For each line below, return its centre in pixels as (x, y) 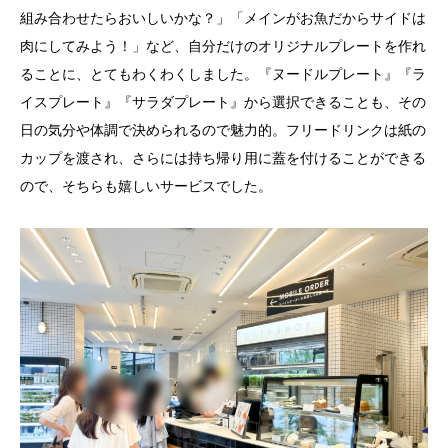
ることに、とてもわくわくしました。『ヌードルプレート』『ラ (223, 74)
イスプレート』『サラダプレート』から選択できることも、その (223, 102)
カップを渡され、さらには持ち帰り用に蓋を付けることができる (223, 158)
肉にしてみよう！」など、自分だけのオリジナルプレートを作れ (223, 46)
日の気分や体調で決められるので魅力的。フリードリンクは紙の (223, 130)
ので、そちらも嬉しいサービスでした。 (146, 186)
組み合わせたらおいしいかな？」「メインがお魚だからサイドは (223, 18)
